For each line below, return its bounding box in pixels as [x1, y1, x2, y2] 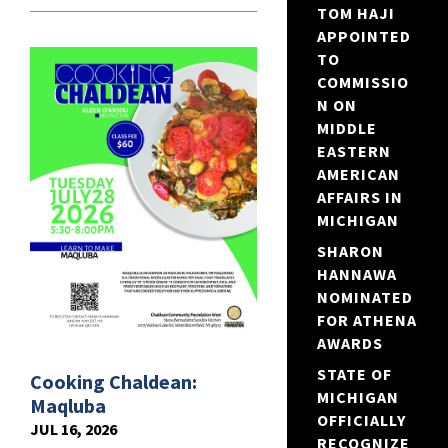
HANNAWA [316, 264, 397, 285]
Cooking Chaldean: [30, 369, 197, 395]
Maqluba [30, 393, 106, 419]
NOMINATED [316, 287, 413, 308]
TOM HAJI [316, 3, 395, 24]
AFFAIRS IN [316, 187, 403, 208]
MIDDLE [316, 118, 377, 139]
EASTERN [316, 141, 391, 162]
